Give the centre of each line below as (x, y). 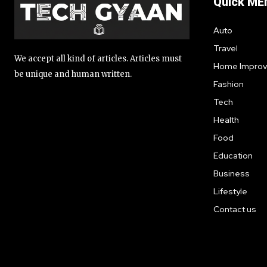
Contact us (235, 209)
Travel (226, 48)
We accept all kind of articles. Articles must (98, 59)
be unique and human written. (73, 74)
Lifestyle (230, 191)
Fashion (229, 84)
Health (226, 120)
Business (232, 173)
